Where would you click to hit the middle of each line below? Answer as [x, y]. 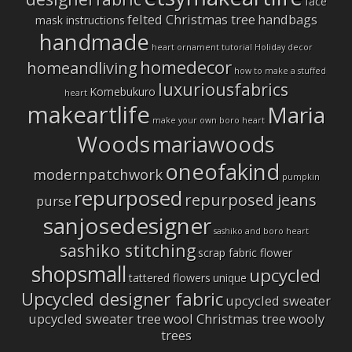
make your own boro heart [208, 120]
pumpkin [301, 177]
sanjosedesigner [127, 225]
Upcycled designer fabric [122, 299]
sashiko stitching [128, 250]
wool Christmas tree [224, 319]
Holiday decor [284, 47]
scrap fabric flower [245, 253]
